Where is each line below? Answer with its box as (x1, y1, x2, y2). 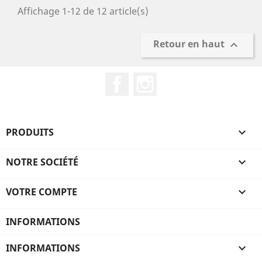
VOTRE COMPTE (6, 185, 77, 198)
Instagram (157, 72, 203, 85)
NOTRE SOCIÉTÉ (6, 156, 78, 168)
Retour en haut (153, 37, 227, 51)
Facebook (129, 72, 171, 85)
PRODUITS (6, 126, 54, 139)
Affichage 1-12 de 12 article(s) (18, 5, 149, 18)
